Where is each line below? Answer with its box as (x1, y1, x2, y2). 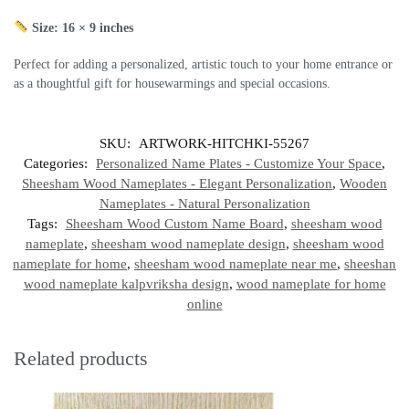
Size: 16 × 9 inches (27, 20, 133, 35)
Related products (14, 346, 148, 370)
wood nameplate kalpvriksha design (23, 276, 229, 291)
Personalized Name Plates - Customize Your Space (96, 155, 382, 171)
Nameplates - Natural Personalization (99, 195, 310, 211)
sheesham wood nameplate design (90, 236, 286, 251)
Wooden (340, 175, 387, 191)
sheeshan (344, 256, 396, 271)
